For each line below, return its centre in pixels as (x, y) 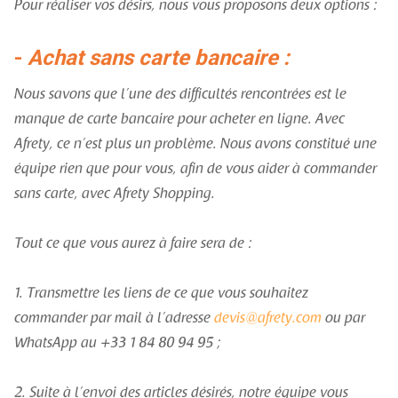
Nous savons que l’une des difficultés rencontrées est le (180, 95)
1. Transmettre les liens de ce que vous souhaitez (161, 294)
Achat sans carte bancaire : (159, 57)
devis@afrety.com (268, 318)
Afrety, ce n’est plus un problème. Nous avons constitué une (195, 144)
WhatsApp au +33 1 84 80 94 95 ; (117, 343)
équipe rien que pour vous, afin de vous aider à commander (195, 169)
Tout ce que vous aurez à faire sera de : (133, 244)
